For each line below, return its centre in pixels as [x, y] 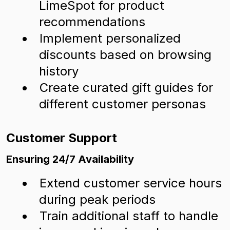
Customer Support [62, 138]
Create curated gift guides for [126, 88]
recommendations [92, 22]
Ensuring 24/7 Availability [70, 159]
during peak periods [97, 199]
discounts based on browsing [125, 55]
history [59, 71]
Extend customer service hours [131, 183]
